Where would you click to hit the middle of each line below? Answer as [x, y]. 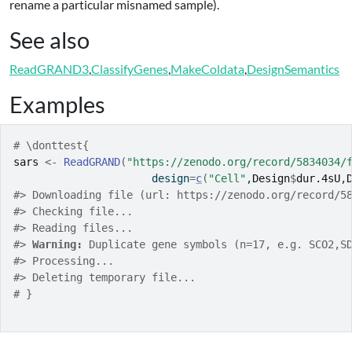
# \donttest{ [51, 145]
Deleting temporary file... [111, 277]
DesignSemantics [293, 69]
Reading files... [79, 228]
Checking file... [79, 211]
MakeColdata [207, 69]
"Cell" [227, 178]
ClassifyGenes [130, 69]
